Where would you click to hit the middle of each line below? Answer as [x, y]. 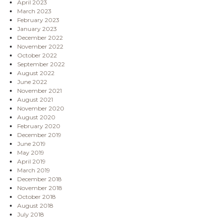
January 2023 [37, 28]
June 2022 [32, 82]
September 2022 [41, 64]
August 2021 [35, 99]
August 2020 [36, 117]
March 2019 [34, 170]
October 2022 [37, 55]
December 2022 [40, 37]
